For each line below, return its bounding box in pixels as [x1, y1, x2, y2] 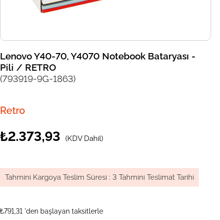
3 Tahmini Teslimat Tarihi [112, 173, 194, 182]
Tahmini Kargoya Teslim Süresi [5, 173, 107, 182]
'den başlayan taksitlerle [25, 207, 103, 216]
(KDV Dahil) [65, 134, 103, 143]
